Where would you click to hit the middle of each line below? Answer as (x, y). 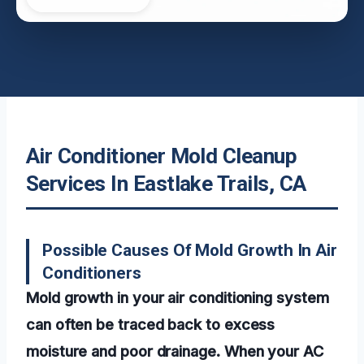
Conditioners (92, 273)
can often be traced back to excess (151, 324)
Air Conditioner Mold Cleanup (162, 156)
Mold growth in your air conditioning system (178, 297)
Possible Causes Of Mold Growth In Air (190, 250)
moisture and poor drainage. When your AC (175, 351)
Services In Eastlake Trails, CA (166, 183)
